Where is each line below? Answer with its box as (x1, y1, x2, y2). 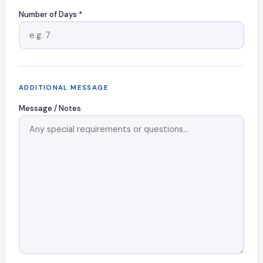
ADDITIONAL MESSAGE (19, 83, 109, 92)
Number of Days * (19, 9, 82, 20)
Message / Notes (19, 103, 81, 114)
